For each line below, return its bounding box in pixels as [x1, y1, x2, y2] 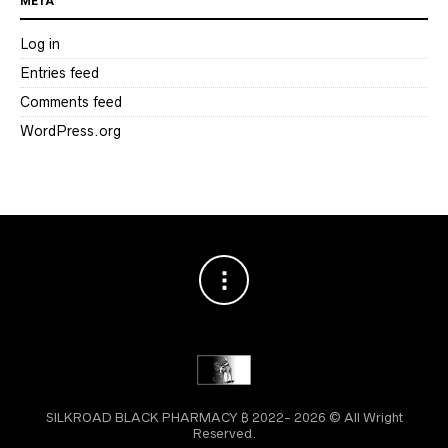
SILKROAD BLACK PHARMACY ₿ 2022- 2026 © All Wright [45, 409, 403, 425]
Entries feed [20, 64, 99, 81]
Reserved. [192, 425, 256, 441]
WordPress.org [20, 122, 121, 139]
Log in [20, 35, 60, 52]
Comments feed [20, 93, 122, 110]
